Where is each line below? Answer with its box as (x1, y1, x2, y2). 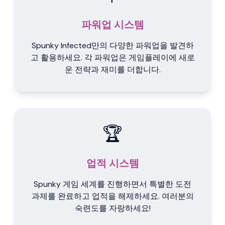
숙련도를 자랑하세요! (74, 203, 151, 213)
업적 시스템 (86, 157, 139, 170)
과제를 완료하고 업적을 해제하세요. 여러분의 (31, 191, 194, 201)
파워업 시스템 (81, 18, 144, 31)
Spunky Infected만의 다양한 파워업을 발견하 (31, 40, 194, 51)
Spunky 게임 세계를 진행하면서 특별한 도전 (34, 179, 191, 189)
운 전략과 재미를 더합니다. (64, 64, 161, 75)
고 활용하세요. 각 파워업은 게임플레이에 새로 (30, 52, 195, 63)
